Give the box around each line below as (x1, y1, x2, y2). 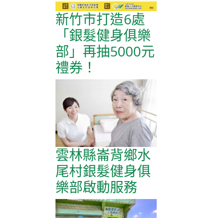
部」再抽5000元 (55, 41, 155, 60)
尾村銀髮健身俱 (55, 161, 151, 180)
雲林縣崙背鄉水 (55, 145, 151, 164)
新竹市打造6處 (55, 9, 145, 28)
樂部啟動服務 (55, 177, 137, 196)
